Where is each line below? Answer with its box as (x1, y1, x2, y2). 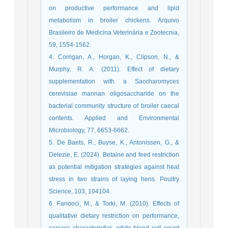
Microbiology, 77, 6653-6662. (49, 126, 129, 134)
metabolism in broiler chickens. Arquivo (49, 16, 179, 24)
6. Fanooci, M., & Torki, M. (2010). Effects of (49, 199, 179, 207)
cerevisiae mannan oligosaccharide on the (49, 90, 179, 97)
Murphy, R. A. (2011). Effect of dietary (49, 65, 179, 73)
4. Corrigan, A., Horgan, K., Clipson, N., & (49, 53, 179, 61)
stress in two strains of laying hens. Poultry (49, 175, 179, 183)
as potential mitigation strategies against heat (49, 163, 179, 170)
